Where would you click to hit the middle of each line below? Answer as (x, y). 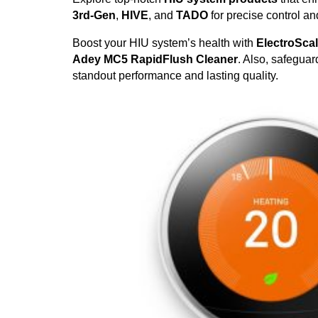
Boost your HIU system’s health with (164, 43)
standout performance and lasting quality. (175, 76)
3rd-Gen (94, 16)
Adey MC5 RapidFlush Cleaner (155, 60)
